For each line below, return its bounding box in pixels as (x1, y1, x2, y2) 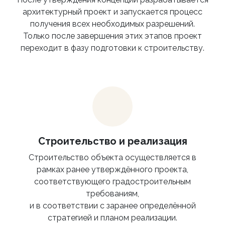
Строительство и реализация (38, 135, 187, 148)
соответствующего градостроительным (34, 177, 191, 187)
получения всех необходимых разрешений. (30, 19, 195, 29)
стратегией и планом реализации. (48, 213, 177, 223)
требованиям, (86, 189, 139, 199)
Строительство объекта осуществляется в (29, 153, 196, 163)
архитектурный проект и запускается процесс (23, 7, 202, 17)
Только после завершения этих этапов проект (23, 31, 202, 41)
